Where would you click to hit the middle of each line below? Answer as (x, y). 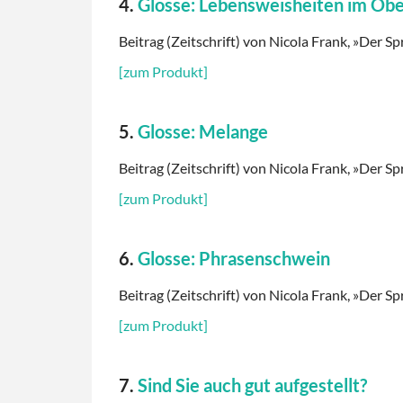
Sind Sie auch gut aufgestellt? (252, 385)
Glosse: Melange (203, 132)
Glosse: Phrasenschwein (234, 259)
